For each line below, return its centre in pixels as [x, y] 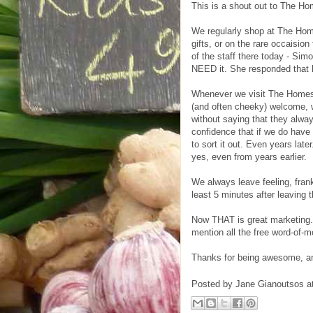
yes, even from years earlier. [249, 156]
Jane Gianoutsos [270, 284]
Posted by [213, 284]
